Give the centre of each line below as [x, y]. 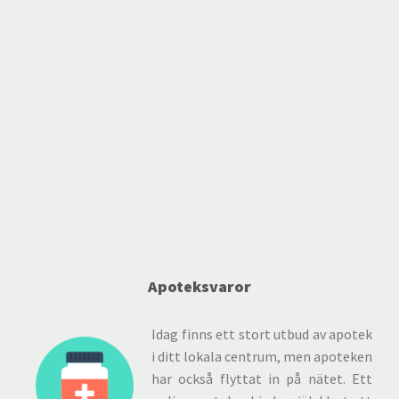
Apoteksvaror [199, 286]
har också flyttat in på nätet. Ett [262, 379]
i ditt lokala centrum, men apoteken [262, 356]
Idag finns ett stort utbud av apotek [262, 334]
